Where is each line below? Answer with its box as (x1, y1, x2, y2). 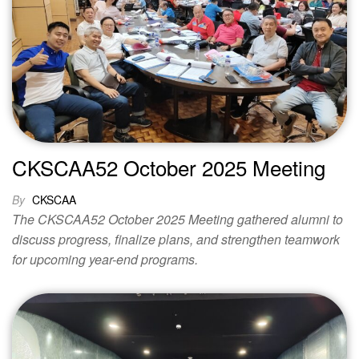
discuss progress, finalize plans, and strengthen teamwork (12, 230, 340, 249)
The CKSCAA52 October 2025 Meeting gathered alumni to (12, 210, 343, 229)
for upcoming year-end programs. (12, 250, 198, 269)
